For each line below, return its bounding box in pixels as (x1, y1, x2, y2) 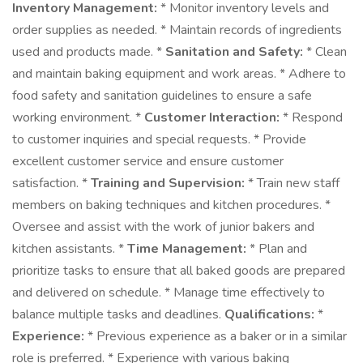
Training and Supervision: (91, 174, 245, 192)
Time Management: (127, 240, 246, 258)
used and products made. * (12, 43, 165, 61)
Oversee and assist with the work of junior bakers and (12, 218, 314, 236)
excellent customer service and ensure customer (12, 152, 284, 170)
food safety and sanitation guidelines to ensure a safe (12, 87, 312, 105)
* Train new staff (245, 174, 340, 192)
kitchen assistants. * (12, 240, 127, 258)
